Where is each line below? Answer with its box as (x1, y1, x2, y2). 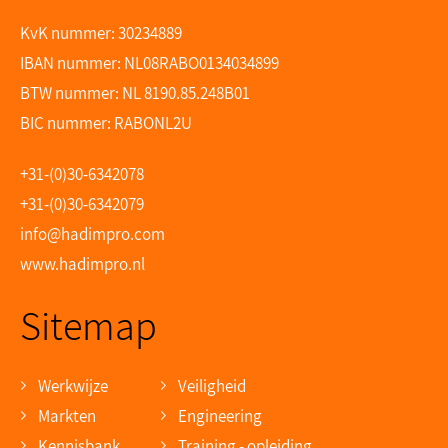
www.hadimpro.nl (20, 252, 145, 275)
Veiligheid (178, 374, 246, 397)
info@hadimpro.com (20, 222, 165, 245)
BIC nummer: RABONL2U (20, 111, 192, 134)
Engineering (178, 404, 262, 427)
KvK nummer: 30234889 (20, 21, 182, 44)
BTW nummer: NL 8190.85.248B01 (20, 81, 250, 104)
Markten (38, 404, 96, 427)
